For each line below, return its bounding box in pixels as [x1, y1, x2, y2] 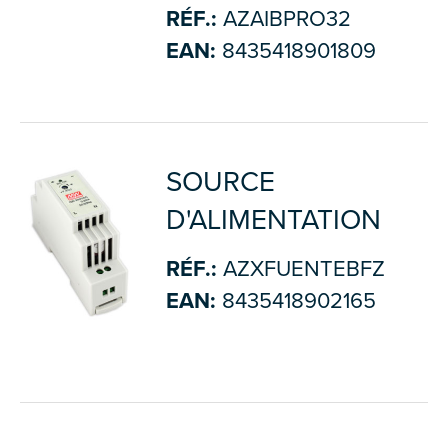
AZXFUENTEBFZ [216, 256, 385, 282]
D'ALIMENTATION [165, 203, 381, 237]
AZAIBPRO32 [216, 6, 351, 32]
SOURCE [165, 165, 275, 199]
